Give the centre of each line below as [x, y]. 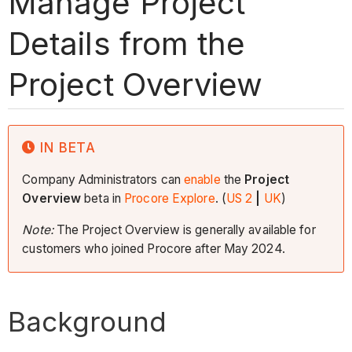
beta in [104, 199]
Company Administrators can [103, 180]
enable [204, 180]
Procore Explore [170, 199]
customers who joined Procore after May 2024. [154, 248]
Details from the [126, 43]
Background [88, 321]
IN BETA [68, 147]
